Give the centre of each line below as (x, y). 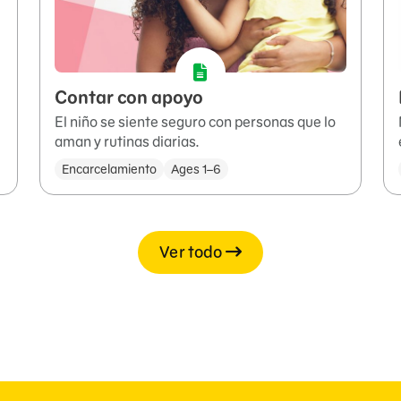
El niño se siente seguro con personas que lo (195, 122)
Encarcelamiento (109, 170)
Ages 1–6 (196, 170)
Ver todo (191, 252)
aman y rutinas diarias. (127, 142)
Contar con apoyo (129, 98)
